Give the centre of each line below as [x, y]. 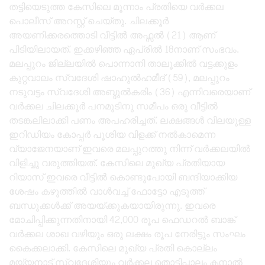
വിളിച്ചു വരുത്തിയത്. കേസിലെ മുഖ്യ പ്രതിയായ [117, 163]
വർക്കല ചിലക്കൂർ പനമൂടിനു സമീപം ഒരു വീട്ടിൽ [113, 106]
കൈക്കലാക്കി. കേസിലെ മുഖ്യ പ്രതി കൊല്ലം [113, 248]
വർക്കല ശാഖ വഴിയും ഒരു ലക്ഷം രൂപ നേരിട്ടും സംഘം [127, 234]
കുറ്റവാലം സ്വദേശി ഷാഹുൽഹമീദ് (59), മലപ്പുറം [119, 77]
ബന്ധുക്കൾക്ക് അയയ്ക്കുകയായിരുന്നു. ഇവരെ [112, 205]
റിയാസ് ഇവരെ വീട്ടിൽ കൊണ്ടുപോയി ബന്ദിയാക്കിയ [123, 177]
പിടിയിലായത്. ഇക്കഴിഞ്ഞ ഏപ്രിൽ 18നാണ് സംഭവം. [124, 49]
